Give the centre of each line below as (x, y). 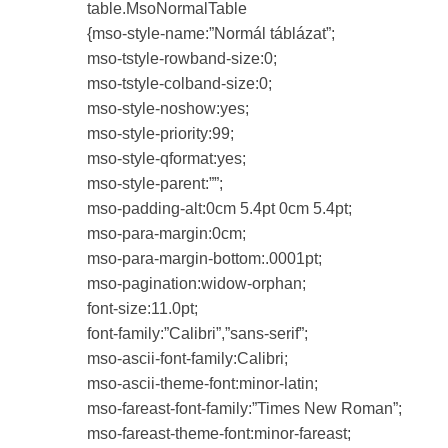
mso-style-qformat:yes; (166, 158)
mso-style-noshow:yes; (168, 108)
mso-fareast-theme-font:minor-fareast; (219, 433)
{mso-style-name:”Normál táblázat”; (211, 33)
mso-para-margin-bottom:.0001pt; (204, 258)
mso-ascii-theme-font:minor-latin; (202, 383)
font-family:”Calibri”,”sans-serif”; (197, 333)
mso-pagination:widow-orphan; (196, 283)
